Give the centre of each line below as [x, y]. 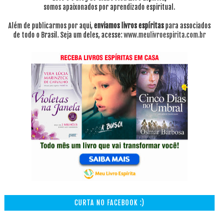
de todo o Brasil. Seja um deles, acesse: [68, 35]
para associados [187, 26]
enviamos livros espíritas [129, 26]
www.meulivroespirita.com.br [164, 35]
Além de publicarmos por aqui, [51, 26]
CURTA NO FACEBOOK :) [109, 203]
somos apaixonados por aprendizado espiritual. [109, 7]
